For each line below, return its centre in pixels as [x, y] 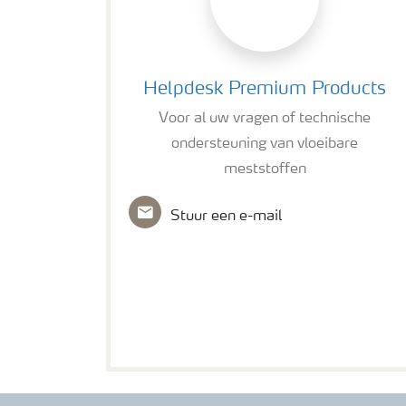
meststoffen [265, 169]
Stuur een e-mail [226, 217]
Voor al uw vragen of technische [265, 119]
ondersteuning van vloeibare [265, 144]
